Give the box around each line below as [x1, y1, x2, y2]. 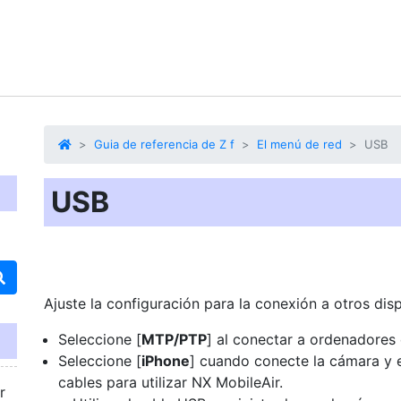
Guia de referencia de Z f [94, 137, 235, 151]
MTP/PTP [141, 330, 207, 348]
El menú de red [257, 137, 342, 151]
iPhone [141, 352, 190, 370]
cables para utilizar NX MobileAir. [58, 373, 283, 391]
